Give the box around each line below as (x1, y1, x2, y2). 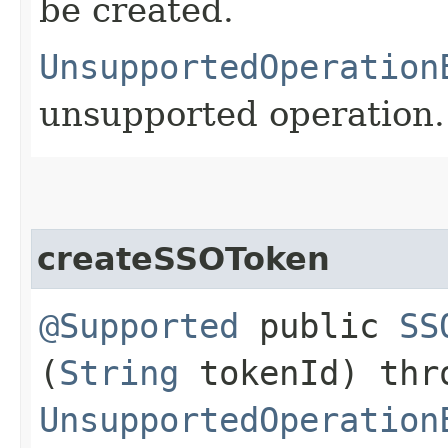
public (239, 305, 399, 346)
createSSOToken (37, 240, 330, 277)
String (59, 352, 179, 393)
